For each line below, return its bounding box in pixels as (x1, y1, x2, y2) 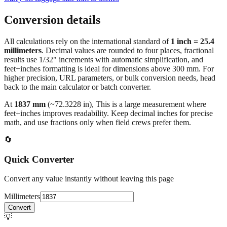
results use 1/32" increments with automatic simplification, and (4, 55, 203, 64)
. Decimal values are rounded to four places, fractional (42, 46, 214, 55)
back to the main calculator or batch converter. (4, 82, 151, 91)
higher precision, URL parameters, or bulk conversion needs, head (4, 73, 215, 82)
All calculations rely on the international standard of (4, 36, 171, 46)
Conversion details (4, 13, 100, 27)
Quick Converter (4, 154, 74, 165)
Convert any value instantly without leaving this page (4, 174, 174, 183)
